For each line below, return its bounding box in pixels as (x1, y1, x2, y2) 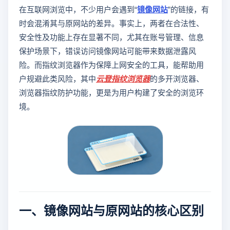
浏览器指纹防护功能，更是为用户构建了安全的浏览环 (19, 87, 204, 98)
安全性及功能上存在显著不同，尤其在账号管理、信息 (19, 31, 204, 42)
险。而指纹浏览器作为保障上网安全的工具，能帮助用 (19, 59, 204, 70)
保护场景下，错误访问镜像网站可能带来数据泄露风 (19, 45, 196, 56)
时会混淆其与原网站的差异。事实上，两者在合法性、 (19, 17, 204, 28)
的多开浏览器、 (150, 73, 204, 84)
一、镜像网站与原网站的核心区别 (19, 200, 204, 219)
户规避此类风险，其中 (19, 73, 96, 84)
